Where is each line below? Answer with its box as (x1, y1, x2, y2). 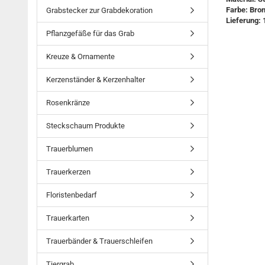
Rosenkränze (46, 98, 90, 107)
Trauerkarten (46, 214, 89, 222)
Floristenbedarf (46, 190, 97, 199)
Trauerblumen (46, 144, 93, 153)
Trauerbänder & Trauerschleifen (46, 237, 153, 245)
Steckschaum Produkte (46, 121, 125, 130)
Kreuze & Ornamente (46, 52, 115, 61)
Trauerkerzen (46, 167, 91, 176)
